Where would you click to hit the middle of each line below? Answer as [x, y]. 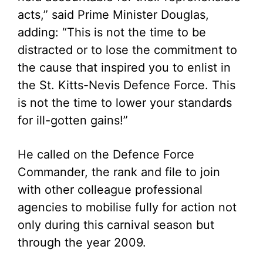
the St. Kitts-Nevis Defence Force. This [127, 85]
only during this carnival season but [116, 225]
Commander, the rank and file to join [119, 172]
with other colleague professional [110, 190]
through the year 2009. [82, 242]
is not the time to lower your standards [125, 103]
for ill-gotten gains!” [73, 120]
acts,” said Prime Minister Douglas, [113, 15]
